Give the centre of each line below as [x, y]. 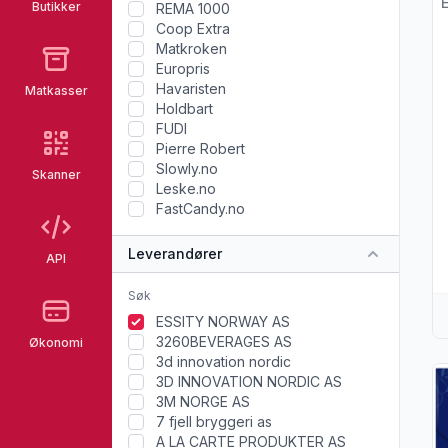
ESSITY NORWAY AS [223, 321]
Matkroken [191, 48]
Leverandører [175, 253]
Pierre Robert [200, 148]
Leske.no [186, 188]
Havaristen [191, 88]
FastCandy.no [200, 208]
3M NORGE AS [203, 401]
